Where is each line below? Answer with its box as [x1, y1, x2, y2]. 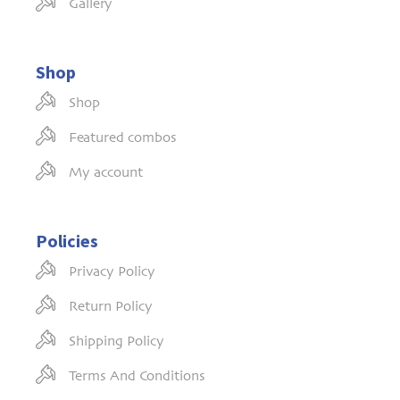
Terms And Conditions [69, 370, 205, 384]
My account [69, 166, 143, 180]
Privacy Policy [69, 265, 155, 279]
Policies [36, 229, 98, 252]
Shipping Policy [69, 335, 164, 349]
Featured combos [69, 131, 177, 146]
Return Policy [69, 300, 153, 314]
